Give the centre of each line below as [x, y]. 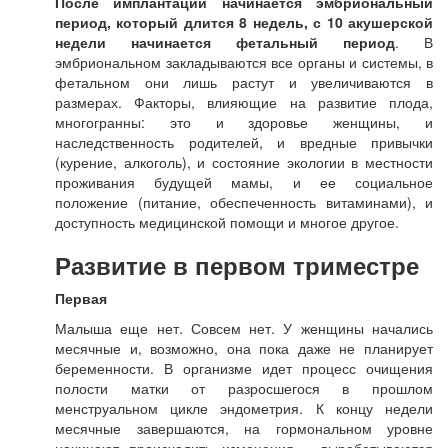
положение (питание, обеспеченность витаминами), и [244, 202]
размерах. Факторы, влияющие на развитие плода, [244, 102]
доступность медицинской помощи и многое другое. [227, 222]
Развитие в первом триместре [237, 265]
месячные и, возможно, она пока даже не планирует [244, 348]
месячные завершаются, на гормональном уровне [244, 428]
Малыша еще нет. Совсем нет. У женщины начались [244, 328]
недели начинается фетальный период [225, 42]
